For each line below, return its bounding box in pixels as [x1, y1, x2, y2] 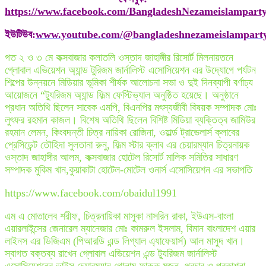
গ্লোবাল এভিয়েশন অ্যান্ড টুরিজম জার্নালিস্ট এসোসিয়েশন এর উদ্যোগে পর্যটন [5, 64, 256, 77]
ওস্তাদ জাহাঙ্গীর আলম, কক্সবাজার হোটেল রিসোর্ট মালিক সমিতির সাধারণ [5, 151, 238, 164]
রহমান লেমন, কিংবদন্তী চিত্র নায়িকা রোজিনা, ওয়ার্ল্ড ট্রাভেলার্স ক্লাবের [5, 126, 239, 139]
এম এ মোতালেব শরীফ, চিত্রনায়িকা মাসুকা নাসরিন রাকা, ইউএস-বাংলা [5, 210, 233, 223]
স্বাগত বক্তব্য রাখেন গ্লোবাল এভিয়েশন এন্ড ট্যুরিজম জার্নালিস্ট [5, 248, 217, 260]
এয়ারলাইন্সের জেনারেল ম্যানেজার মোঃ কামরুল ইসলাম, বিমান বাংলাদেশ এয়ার [5, 223, 255, 235]
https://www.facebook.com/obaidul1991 [5, 187, 177, 199]
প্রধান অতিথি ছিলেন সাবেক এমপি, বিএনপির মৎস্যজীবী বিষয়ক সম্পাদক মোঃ [5, 102, 256, 114]
